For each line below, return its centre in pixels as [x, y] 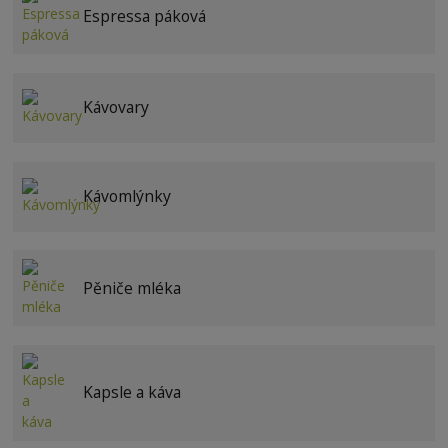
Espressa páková [144, 15]
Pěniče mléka [131, 287]
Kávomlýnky [126, 196]
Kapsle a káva [131, 392]
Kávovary [115, 107]
